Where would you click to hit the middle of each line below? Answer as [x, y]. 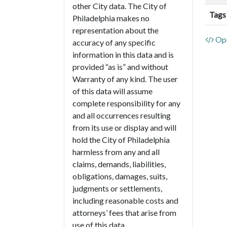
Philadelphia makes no [111, 18]
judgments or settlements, [117, 188]
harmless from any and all [116, 152]
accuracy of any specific [114, 43]
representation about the [116, 30]
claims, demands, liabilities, [119, 164]
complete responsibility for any [126, 103]
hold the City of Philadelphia [121, 140]
